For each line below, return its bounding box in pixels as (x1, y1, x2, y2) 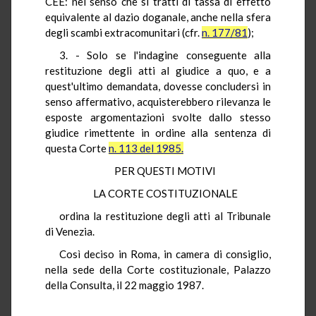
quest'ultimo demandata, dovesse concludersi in (45, 79, 271, 92)
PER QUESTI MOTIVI (114, 164, 216, 177)
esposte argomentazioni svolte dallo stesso (45, 110, 271, 123)
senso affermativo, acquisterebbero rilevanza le (45, 95, 271, 108)
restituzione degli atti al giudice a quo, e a (45, 63, 271, 77)
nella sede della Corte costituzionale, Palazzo (45, 262, 271, 276)
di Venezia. (45, 224, 95, 238)
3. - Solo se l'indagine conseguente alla (59, 48, 271, 61)
